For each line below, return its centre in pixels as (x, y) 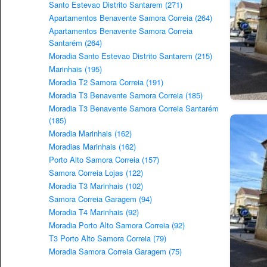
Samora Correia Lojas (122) (96, 173)
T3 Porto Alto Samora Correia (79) (108, 238)
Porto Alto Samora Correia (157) (104, 160)
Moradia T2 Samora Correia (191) (106, 82)
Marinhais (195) (75, 69)
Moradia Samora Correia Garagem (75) (115, 252)
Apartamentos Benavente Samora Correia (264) (131, 18)
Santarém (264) (75, 43)
